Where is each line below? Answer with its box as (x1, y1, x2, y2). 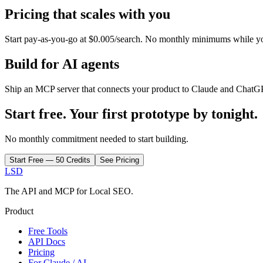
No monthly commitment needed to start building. (5, 133, 188, 144)
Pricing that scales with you (5, 6, 170, 22)
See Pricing (100, 155, 139, 164)
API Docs (28, 236, 65, 247)
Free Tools (28, 225, 68, 236)
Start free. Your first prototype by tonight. (5, 106, 258, 122)
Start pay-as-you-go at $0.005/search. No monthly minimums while (5, 34, 256, 45)
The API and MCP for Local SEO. (5, 186, 133, 196)
